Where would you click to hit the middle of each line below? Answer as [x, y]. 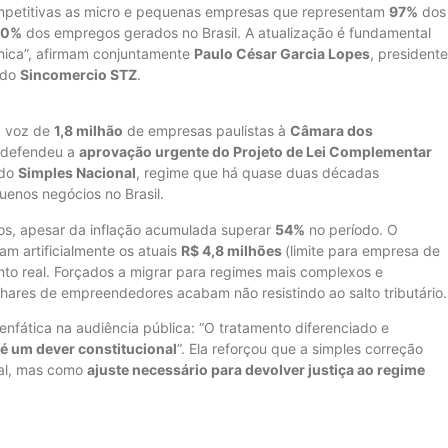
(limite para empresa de [362, 250]
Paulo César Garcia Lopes [282, 53]
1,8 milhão [88, 131]
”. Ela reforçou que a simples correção [300, 349]
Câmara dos [331, 131]
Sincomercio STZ [78, 74]
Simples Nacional [77, 173]
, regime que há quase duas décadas [257, 173]
